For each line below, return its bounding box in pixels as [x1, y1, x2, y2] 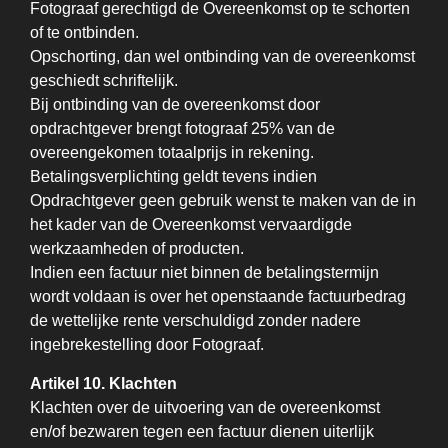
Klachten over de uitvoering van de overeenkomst [30, 399, 380, 416]
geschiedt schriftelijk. [30, 72, 178, 89]
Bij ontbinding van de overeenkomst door [30, 96, 320, 113]
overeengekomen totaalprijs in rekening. [30, 144, 314, 161]
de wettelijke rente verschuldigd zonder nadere [30, 312, 361, 329]
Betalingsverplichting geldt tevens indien [30, 168, 317, 185]
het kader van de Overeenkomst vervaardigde [30, 216, 352, 233]
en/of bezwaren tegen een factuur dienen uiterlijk [30, 423, 374, 440]
